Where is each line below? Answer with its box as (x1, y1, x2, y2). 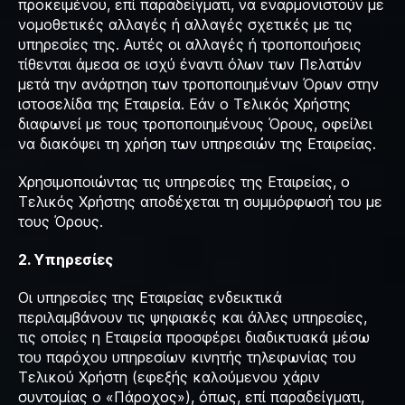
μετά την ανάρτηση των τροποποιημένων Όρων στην (18, 75, 379, 93)
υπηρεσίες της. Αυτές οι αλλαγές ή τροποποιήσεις (18, 35, 362, 53)
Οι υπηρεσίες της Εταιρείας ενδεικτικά (18, 288, 282, 306)
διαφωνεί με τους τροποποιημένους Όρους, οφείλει (18, 115, 372, 133)
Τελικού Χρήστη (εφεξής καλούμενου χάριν (18, 368, 320, 386)
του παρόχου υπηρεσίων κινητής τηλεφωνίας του (18, 348, 356, 366)
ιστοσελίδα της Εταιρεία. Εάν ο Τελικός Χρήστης (18, 95, 351, 113)
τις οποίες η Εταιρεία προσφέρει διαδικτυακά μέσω (18, 328, 370, 346)
